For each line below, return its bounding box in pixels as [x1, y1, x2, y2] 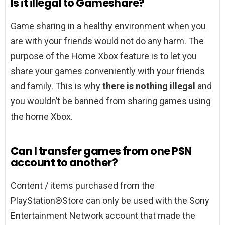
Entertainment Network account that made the [11, 210, 195, 221]
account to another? [11, 155, 118, 170]
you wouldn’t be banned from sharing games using [11, 96, 211, 107]
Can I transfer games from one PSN [11, 144, 192, 159]
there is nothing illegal [102, 81, 195, 92]
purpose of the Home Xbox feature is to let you [11, 51, 197, 62]
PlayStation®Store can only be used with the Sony [11, 195, 209, 206]
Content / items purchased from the [11, 180, 155, 191]
